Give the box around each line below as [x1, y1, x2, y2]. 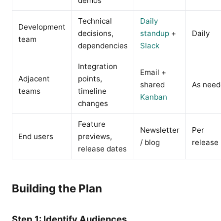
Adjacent [18, 74, 50, 83]
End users [18, 132, 53, 141]
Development [18, 22, 66, 32]
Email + [140, 68, 166, 77]
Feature [78, 119, 106, 129]
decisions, [78, 29, 113, 38]
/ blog [140, 138, 160, 147]
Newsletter [140, 125, 180, 135]
